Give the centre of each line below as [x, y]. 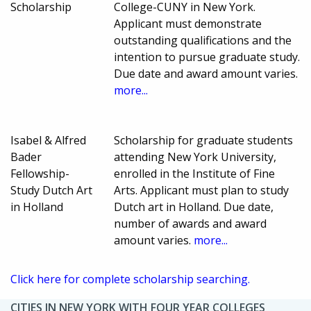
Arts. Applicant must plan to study [202, 191]
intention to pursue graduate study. [207, 57]
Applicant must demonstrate [188, 24]
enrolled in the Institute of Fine [195, 174]
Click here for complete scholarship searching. [130, 279]
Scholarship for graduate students [204, 141]
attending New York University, [195, 157]
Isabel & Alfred [48, 141]
